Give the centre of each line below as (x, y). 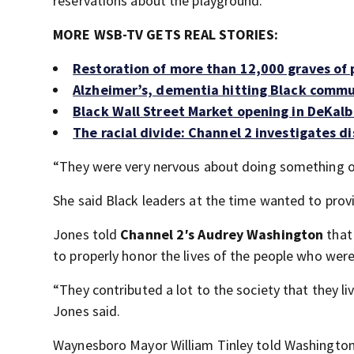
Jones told (87, 234)
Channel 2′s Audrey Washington (222, 234)
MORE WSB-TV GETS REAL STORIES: (166, 34)
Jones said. (87, 311)
